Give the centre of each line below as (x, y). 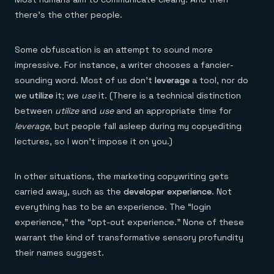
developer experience (168, 191)
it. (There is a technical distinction (168, 95)
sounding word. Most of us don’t (85, 80)
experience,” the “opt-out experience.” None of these (129, 222)
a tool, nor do (219, 80)
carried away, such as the (69, 191)
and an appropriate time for (173, 111)
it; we (67, 95)
